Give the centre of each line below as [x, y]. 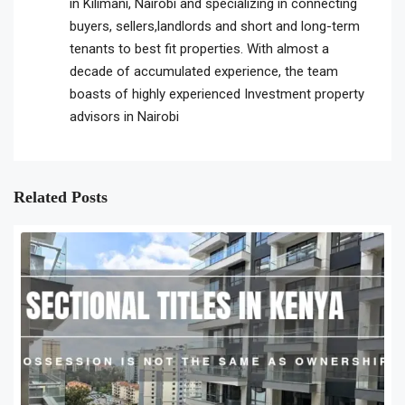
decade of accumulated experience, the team [203, 72]
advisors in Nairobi [124, 117]
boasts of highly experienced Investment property [217, 94]
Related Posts [61, 198]
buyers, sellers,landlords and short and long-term [214, 27]
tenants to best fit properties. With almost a [199, 49]
